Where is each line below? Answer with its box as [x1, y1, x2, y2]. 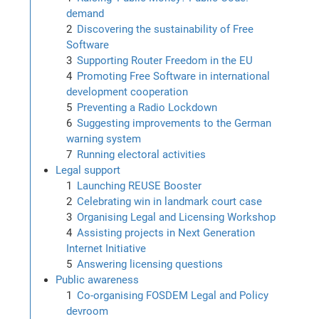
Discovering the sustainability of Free [77, 22, 254, 36]
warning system [66, 132, 142, 145]
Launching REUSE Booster [77, 179, 202, 192]
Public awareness [56, 273, 140, 286]
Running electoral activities [77, 147, 206, 161]
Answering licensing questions [77, 257, 224, 271]
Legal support [56, 163, 121, 177]
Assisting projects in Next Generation [77, 226, 256, 239]
